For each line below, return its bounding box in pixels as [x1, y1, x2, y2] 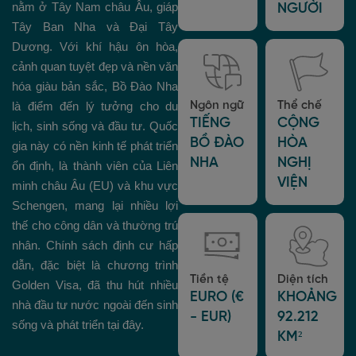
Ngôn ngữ [190, 99, 244, 112]
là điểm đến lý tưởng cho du [12, 99, 178, 113]
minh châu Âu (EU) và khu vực [12, 178, 178, 192]
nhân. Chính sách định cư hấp [12, 238, 178, 252]
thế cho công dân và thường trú [12, 218, 178, 232]
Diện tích [277, 273, 328, 286]
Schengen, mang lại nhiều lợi [12, 198, 178, 212]
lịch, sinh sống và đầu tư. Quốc [12, 118, 178, 133]
